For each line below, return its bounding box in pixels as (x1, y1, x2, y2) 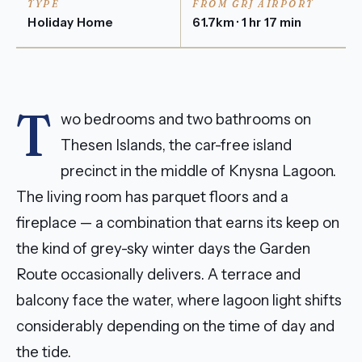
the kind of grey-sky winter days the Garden (16, 239, 310, 259)
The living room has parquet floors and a (16, 187, 288, 207)
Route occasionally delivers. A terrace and (16, 265, 301, 284)
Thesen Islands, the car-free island (61, 136, 293, 155)
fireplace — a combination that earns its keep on (16, 213, 339, 233)
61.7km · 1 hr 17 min (192, 15, 302, 31)
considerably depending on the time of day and (16, 317, 335, 336)
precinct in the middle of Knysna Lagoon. (61, 162, 337, 181)
